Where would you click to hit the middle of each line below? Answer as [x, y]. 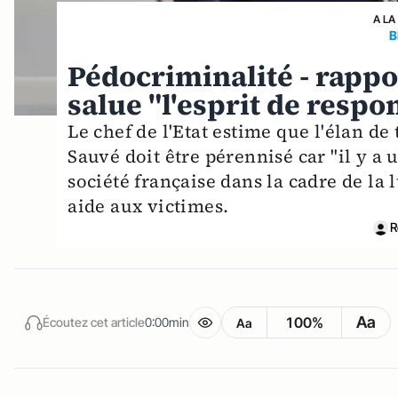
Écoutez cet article [94, 322]
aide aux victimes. [148, 207]
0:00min [167, 322]
